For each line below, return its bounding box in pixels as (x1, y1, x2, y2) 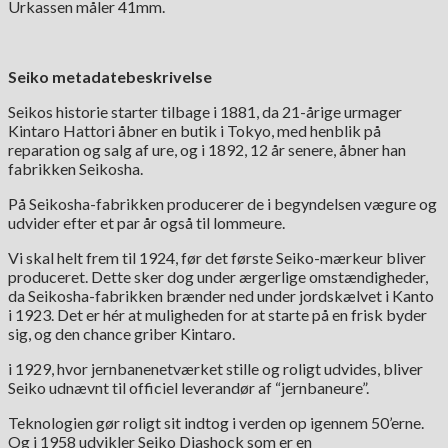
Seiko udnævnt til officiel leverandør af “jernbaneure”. (8, 378, 369, 398)
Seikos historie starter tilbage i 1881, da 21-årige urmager (8, 102, 402, 122)
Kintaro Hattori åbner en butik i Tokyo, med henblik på (8, 121, 381, 141)
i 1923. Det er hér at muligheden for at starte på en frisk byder (8, 305, 427, 325)
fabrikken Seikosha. (8, 159, 143, 179)
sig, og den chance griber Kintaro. (8, 324, 235, 344)
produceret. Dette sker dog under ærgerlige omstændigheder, (8, 267, 428, 287)
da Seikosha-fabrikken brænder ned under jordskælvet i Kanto (8, 286, 434, 306)
